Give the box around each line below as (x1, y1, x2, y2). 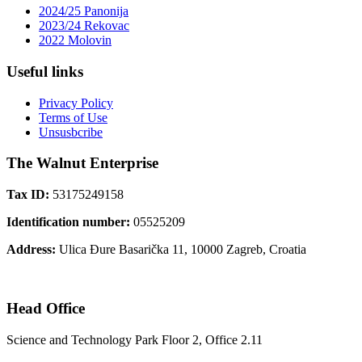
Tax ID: (6, 187, 53, 202)
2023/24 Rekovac (39, 19, 129, 33)
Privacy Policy (39, 95, 113, 110)
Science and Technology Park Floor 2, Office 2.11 (6, 332, 263, 347)
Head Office (6, 299, 85, 317)
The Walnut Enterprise (6, 154, 158, 172)
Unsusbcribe (39, 124, 103, 139)
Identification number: (6, 215, 133, 229)
